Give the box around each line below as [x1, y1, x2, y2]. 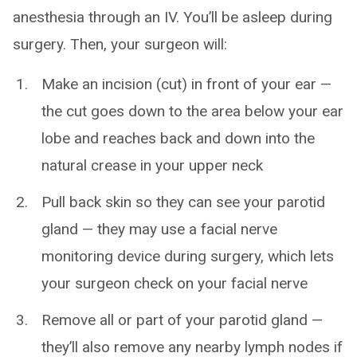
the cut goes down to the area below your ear [41, 102, 343, 120]
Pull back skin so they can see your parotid [41, 193, 325, 211]
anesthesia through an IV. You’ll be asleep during [13, 8, 332, 26]
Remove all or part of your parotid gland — [41, 311, 323, 329]
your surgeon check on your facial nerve [41, 274, 308, 292]
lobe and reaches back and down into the [41, 129, 315, 147]
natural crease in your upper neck [41, 156, 263, 175]
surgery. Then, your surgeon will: [13, 35, 227, 53]
